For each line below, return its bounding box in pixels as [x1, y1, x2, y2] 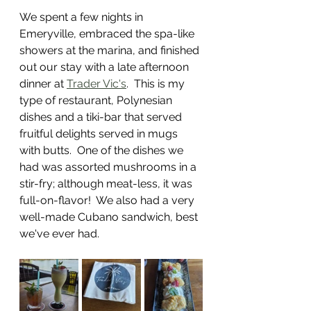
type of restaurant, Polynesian [19, 94, 175, 107]
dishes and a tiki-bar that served [19, 110, 185, 124]
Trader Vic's [67, 77, 126, 90]
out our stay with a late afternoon [19, 60, 192, 74]
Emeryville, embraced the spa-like [19, 27, 197, 40]
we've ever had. [19, 227, 102, 240]
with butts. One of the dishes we [19, 144, 186, 157]
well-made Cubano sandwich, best [19, 210, 201, 224]
